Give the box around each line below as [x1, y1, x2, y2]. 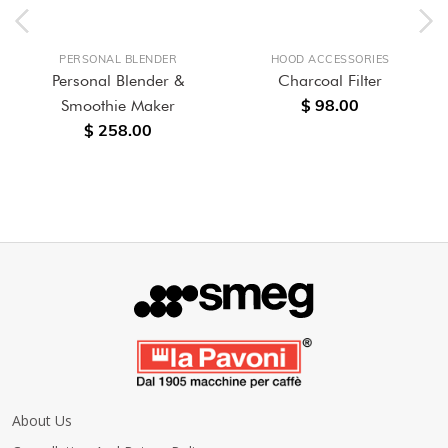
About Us [12, 411, 72, 430]
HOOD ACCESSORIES [270, 52, 390, 66]
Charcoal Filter [278, 71, 382, 90]
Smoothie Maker [61, 96, 175, 115]
